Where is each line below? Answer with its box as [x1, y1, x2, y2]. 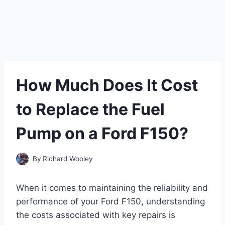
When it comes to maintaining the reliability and [16, 182, 208, 193]
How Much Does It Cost [16, 75, 198, 95]
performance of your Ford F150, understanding [16, 196, 205, 206]
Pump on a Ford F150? [16, 124, 188, 143]
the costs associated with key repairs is [16, 209, 175, 220]
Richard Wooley [43, 154, 93, 163]
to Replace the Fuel [16, 99, 165, 119]
